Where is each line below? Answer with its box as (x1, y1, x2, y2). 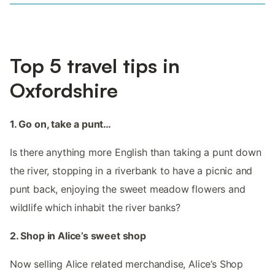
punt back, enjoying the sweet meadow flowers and (10, 183, 246, 196)
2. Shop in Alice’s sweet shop (10, 230, 146, 242)
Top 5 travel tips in (10, 53, 180, 79)
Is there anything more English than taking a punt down (10, 146, 261, 159)
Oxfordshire (10, 78, 118, 103)
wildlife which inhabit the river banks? (10, 201, 181, 214)
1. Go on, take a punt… (10, 118, 112, 131)
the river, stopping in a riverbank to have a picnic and (10, 165, 253, 177)
